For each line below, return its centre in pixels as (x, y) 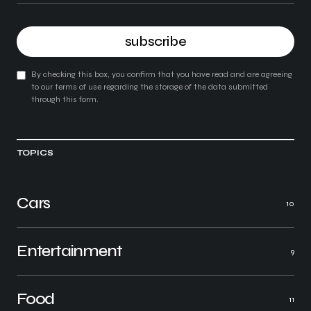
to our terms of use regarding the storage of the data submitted (150, 87)
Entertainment (69, 251)
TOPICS (35, 153)
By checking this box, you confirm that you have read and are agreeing (162, 75)
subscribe (155, 42)
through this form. (65, 100)
